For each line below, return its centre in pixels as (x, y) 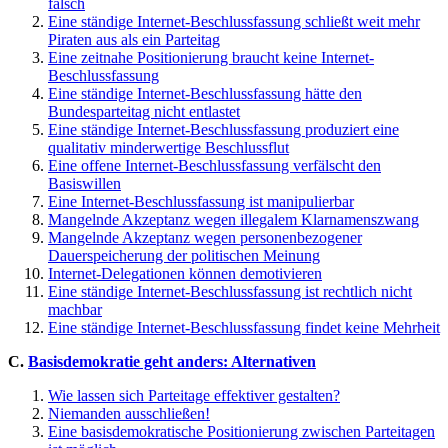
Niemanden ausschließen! (129, 413)
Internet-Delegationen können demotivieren (185, 273)
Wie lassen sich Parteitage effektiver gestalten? (194, 395)
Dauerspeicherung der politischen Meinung (184, 255)
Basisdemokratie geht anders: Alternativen (172, 361)
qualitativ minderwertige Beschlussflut (168, 147)
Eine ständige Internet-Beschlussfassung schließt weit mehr (234, 21)
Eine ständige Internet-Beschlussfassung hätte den (205, 93)
